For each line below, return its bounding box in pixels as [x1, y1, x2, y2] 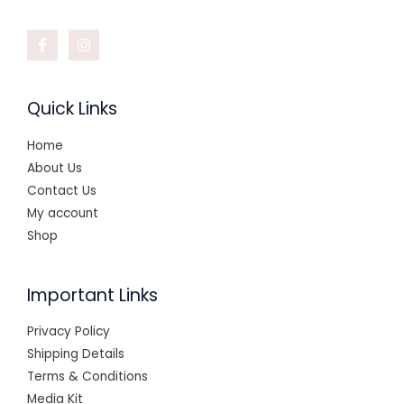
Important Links [27, 282, 158, 308]
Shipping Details [27, 344, 124, 363]
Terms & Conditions [27, 367, 148, 385]
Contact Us [27, 181, 96, 199]
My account [27, 204, 98, 222]
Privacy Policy [27, 322, 110, 340]
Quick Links [27, 96, 117, 122]
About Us [27, 159, 82, 177]
